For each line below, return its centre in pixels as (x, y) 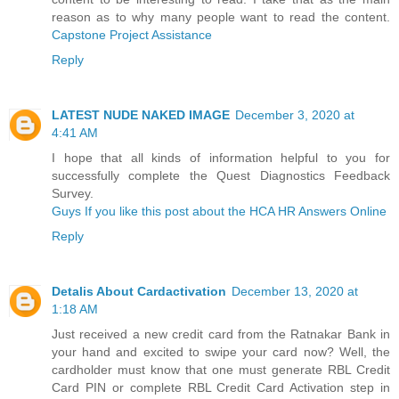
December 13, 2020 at (295, 292)
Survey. (73, 194)
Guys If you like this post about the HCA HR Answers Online (219, 212)
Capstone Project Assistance (132, 35)
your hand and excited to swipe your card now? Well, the (221, 352)
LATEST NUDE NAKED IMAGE (141, 115)
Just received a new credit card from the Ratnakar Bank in (221, 334)
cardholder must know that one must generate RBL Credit (221, 370)
